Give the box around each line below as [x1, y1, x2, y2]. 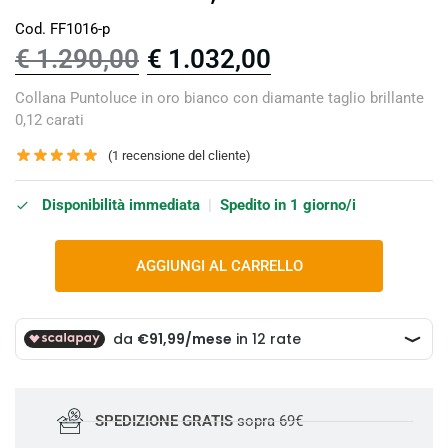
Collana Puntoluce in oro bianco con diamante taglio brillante [15, 88, 424, 107]
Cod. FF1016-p [15, 19, 110, 38]
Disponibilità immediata [38, 196, 200, 215]
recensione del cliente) [119, 147, 252, 163]
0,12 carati [15, 110, 84, 129]
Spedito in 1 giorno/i [220, 196, 356, 215]
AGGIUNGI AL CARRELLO [135, 257, 303, 276]
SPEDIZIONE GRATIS [94, 412, 233, 430]
